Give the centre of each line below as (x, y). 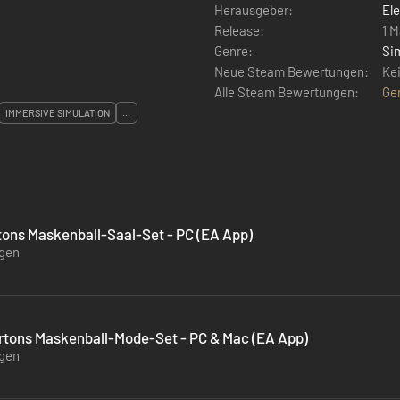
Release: (239, 30)
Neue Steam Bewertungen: (292, 71)
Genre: (233, 50)
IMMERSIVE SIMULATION (58, 112)
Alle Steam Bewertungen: (287, 92)
